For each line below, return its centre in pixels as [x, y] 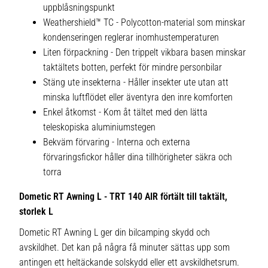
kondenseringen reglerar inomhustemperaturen [131, 38]
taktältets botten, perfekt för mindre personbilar [133, 68]
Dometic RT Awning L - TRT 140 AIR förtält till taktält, [123, 197]
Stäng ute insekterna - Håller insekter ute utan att [136, 83]
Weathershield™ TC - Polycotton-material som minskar [144, 23]
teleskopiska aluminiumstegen [99, 127]
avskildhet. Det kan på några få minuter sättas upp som [124, 248]
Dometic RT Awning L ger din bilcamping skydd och [115, 233]
